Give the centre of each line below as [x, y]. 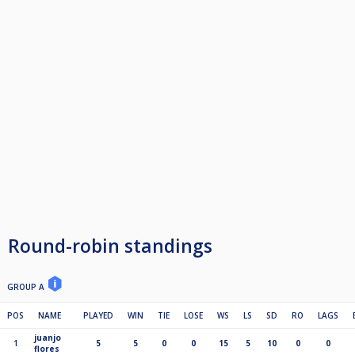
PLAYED [98, 316]
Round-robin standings [110, 246]
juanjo [48, 338]
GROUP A [27, 287]
